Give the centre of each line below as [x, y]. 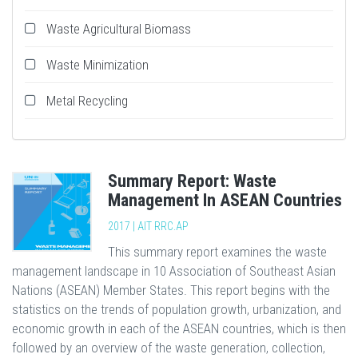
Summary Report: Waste [192, 181]
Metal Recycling [87, 101]
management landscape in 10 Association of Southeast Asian [174, 271]
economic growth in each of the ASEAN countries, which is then [179, 328]
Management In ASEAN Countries [225, 200]
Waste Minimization [97, 65]
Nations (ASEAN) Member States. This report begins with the [171, 290]
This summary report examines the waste [217, 252]
